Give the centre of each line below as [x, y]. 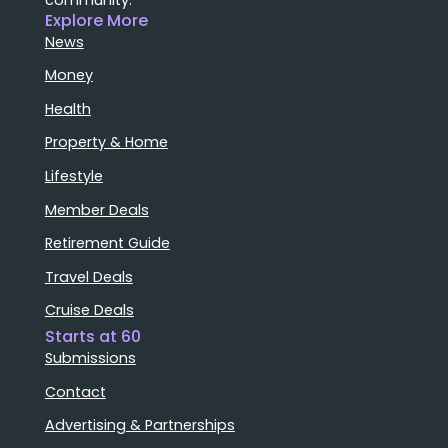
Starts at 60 [92, 337]
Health [67, 108]
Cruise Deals [89, 310]
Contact [75, 391]
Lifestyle [73, 175]
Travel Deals [88, 276]
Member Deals [96, 209]
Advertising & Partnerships [139, 425]
